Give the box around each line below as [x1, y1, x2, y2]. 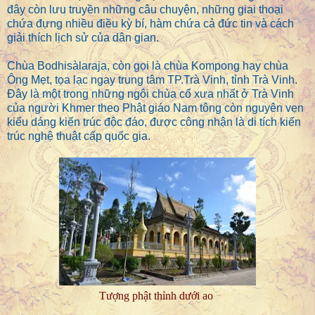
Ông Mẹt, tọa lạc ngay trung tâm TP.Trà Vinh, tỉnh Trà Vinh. [7, 74, 297, 86]
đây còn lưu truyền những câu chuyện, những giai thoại [7, 4, 283, 16]
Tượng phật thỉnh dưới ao [99, 290, 216, 302]
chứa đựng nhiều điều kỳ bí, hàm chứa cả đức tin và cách [7, 18, 294, 30]
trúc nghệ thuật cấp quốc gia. [7, 130, 153, 143]
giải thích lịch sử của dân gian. [7, 32, 162, 44]
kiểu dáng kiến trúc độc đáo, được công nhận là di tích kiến [7, 116, 301, 129]
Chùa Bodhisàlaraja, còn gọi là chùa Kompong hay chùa [7, 60, 288, 72]
